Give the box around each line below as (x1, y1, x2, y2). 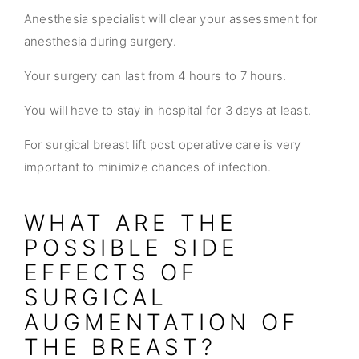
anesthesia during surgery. (24, 34, 176, 49)
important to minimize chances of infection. (24, 159, 272, 175)
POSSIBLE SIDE (24, 234, 240, 261)
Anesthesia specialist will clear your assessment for (24, 11, 318, 26)
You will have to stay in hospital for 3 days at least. (24, 103, 312, 118)
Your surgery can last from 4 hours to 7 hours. (24, 68, 287, 83)
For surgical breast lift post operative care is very (24, 137, 301, 152)
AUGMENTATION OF (24, 309, 299, 336)
